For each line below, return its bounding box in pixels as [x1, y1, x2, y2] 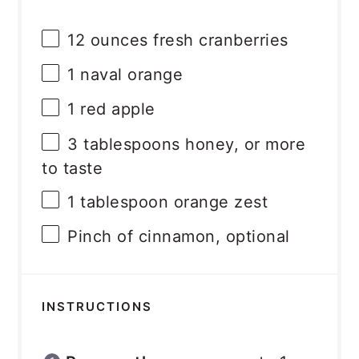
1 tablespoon [67, 192, 169, 212]
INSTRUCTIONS [42, 299, 153, 315]
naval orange [75, 65, 184, 85]
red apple [75, 99, 155, 119]
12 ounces [67, 30, 148, 50]
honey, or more [179, 134, 306, 154]
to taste [42, 159, 103, 179]
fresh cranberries [147, 30, 288, 50]
